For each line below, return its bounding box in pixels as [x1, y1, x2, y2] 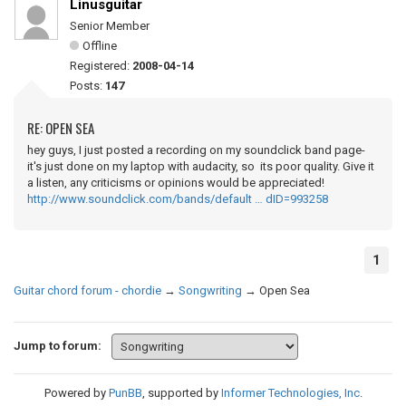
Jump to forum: [14, 338, 101, 353]
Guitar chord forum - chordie [14, 284, 161, 297]
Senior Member [70, 19, 150, 33]
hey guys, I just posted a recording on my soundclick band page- [27, 143, 365, 157]
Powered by [43, 386, 109, 400]
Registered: [70, 59, 132, 72]
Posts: [70, 79, 105, 92]
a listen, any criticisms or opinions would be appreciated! [27, 176, 324, 189]
